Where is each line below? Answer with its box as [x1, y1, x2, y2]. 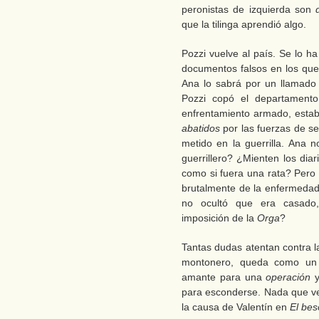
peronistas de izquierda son [182, 4, 316, 15]
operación [266, 271, 311, 283]
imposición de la [182, 212, 257, 224]
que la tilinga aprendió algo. [182, 19, 306, 30]
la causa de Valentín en [182, 301, 290, 313]
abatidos [182, 122, 220, 134]
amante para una [182, 271, 266, 283]
